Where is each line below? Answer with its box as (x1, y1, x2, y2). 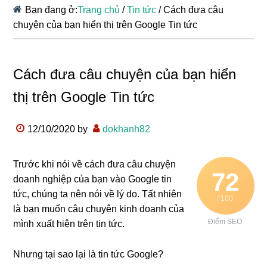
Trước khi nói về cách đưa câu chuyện (13, 159, 176, 169)
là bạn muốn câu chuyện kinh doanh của (13, 204, 185, 214)
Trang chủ (77, 5, 120, 15)
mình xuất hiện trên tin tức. (13, 219, 125, 229)
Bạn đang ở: (25, 5, 78, 15)
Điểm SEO (208, 218, 243, 226)
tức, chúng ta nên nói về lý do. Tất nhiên (13, 189, 182, 199)
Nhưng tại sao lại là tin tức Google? (13, 249, 164, 259)
